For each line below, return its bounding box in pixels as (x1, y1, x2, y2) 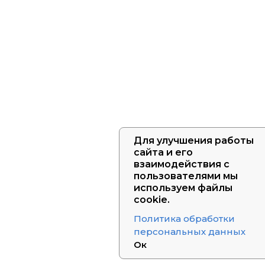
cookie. (134, 194, 170, 205)
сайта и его (134, 147, 193, 158)
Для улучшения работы (134, 135, 254, 146)
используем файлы (134, 182, 232, 193)
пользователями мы (134, 170, 238, 182)
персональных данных (134, 226, 245, 237)
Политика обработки (134, 213, 235, 224)
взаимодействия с (134, 159, 230, 170)
